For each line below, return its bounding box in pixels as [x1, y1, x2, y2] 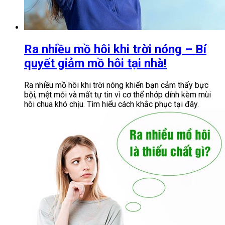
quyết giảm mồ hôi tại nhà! [24, 56, 167, 70]
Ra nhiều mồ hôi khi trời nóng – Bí [24, 42, 206, 56]
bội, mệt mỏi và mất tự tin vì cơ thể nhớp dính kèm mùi [24, 89, 211, 99]
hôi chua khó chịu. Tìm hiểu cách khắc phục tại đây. [24, 99, 199, 109]
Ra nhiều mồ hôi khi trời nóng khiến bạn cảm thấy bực [24, 80, 208, 90]
